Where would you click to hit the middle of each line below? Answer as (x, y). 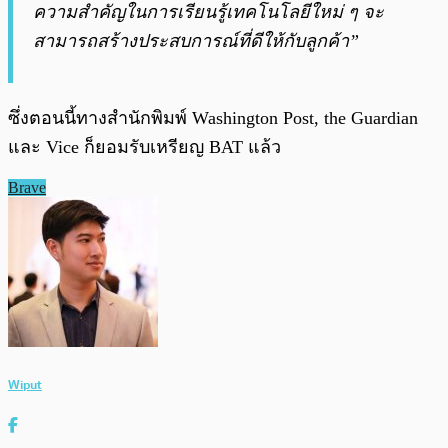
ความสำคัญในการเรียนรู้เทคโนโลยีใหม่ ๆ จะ (208, 12)
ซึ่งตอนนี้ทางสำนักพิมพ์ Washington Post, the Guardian (213, 118)
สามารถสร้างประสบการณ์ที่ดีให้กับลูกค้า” (196, 41)
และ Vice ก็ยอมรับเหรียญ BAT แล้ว (144, 147)
